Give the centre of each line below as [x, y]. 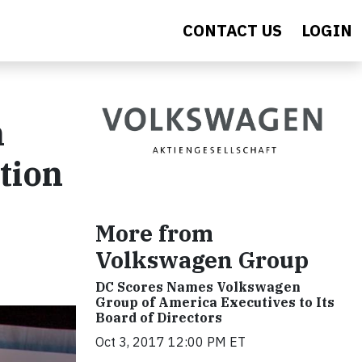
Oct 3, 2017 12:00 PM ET [170, 341]
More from [154, 233]
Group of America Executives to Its [215, 302]
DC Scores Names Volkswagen [198, 286]
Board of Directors [159, 317]
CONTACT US [232, 30]
